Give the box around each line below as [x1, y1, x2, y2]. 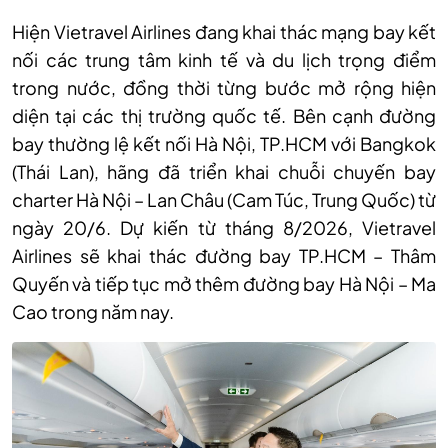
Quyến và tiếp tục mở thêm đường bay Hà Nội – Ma [12, 272, 436, 296]
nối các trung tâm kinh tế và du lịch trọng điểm [12, 48, 436, 72]
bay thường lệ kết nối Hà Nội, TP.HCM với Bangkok [12, 132, 436, 156]
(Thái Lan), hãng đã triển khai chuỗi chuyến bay [12, 160, 436, 184]
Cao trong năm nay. [12, 300, 174, 324]
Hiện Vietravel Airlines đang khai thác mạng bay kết [12, 20, 436, 44]
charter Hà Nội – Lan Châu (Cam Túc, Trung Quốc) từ [12, 188, 436, 212]
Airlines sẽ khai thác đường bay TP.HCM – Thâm [12, 244, 436, 268]
